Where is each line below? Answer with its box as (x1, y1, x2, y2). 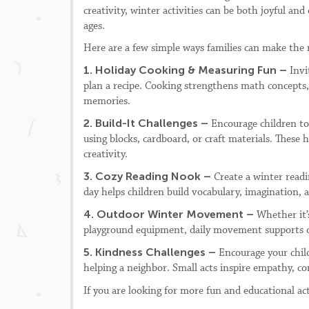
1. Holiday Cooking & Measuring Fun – (83, 63, 290, 77)
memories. (83, 96, 130, 107)
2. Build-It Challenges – (83, 117, 211, 130)
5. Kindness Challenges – (83, 246, 219, 259)
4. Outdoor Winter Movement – (83, 208, 257, 221)
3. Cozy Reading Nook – (83, 170, 214, 183)
